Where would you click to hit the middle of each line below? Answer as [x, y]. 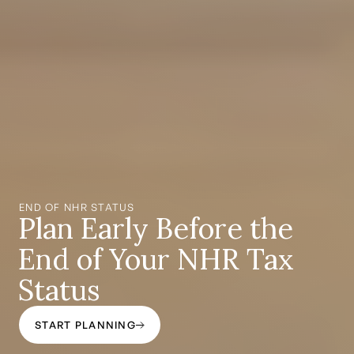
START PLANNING [85, 325]
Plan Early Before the [155, 229]
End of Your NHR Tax [156, 260]
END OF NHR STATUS [77, 207]
